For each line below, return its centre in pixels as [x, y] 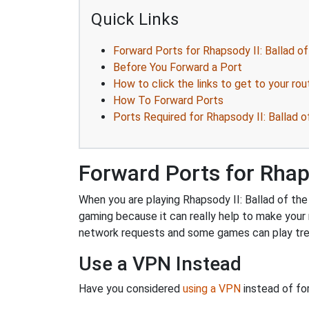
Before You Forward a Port [178, 67]
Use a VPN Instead [160, 263]
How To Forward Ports [168, 100]
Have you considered [131, 288]
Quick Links [135, 19]
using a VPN [212, 288]
